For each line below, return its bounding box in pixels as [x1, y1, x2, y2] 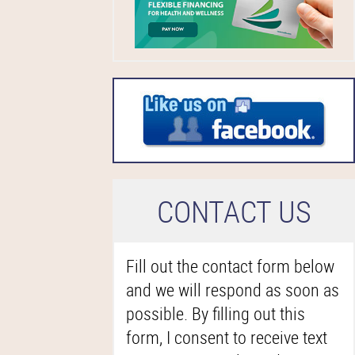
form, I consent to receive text [126, 326, 327, 349]
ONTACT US [173, 191, 311, 231]
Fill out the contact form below [126, 254, 334, 277]
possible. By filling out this [126, 302, 305, 325]
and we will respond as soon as [126, 278, 339, 301]
